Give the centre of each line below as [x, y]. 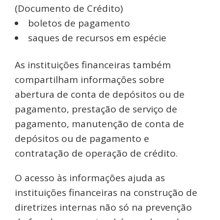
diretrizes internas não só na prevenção [103, 207]
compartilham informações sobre [90, 80]
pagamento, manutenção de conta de [99, 124]
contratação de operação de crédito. [96, 153]
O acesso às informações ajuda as [90, 178]
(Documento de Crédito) [69, 9]
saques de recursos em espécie [97, 38]
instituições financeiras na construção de [106, 193]
